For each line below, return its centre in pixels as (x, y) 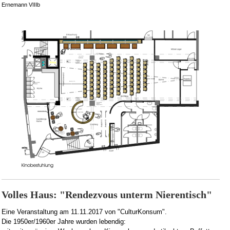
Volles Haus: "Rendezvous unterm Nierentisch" (107, 195)
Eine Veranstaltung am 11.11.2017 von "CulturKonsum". (84, 212)
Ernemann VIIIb (21, 5)
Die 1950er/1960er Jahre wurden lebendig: (64, 222)
